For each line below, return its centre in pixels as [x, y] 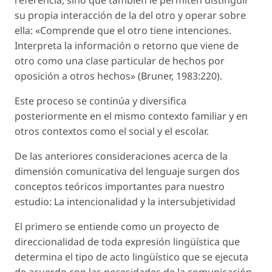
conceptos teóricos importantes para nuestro [120, 186]
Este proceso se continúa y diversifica [100, 100]
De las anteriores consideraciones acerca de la [121, 156]
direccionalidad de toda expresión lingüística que [127, 241]
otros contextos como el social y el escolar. [112, 131]
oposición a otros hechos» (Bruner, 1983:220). [118, 76]
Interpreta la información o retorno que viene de [127, 45]
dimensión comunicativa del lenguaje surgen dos [127, 171]
